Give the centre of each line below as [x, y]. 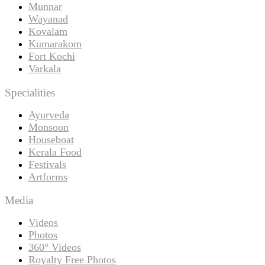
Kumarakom [55, 43]
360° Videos [55, 248]
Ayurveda [49, 114]
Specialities [30, 92]
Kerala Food [55, 152]
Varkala [45, 68]
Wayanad [48, 19]
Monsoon [49, 127]
